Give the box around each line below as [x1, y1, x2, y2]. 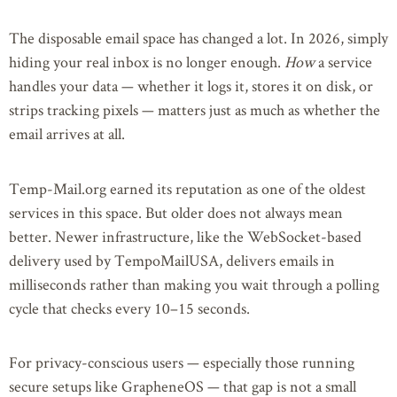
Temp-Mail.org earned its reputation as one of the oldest [9, 177, 366, 198]
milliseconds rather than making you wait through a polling [9, 273, 379, 294]
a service [315, 51, 372, 73]
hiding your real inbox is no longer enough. [9, 51, 284, 73]
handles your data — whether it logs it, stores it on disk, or [9, 75, 373, 97]
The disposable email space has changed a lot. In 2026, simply [9, 27, 388, 49]
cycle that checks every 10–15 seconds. [9, 297, 250, 318]
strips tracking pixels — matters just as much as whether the [9, 99, 380, 121]
